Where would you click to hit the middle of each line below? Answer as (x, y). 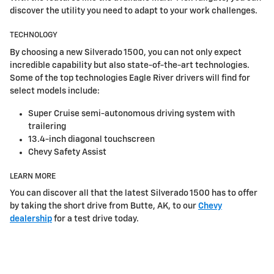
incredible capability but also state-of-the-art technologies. (130, 65)
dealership (31, 219)
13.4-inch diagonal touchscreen (91, 139)
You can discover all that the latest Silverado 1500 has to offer (134, 194)
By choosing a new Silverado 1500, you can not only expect (126, 52)
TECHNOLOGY (34, 35)
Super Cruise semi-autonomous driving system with (131, 113)
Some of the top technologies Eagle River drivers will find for (130, 78)
